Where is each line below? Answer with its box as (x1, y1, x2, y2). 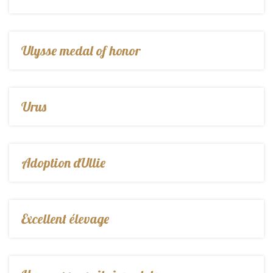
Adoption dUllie (21, 154, 105, 171)
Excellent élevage (21, 210, 109, 227)
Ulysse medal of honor (21, 41, 140, 59)
